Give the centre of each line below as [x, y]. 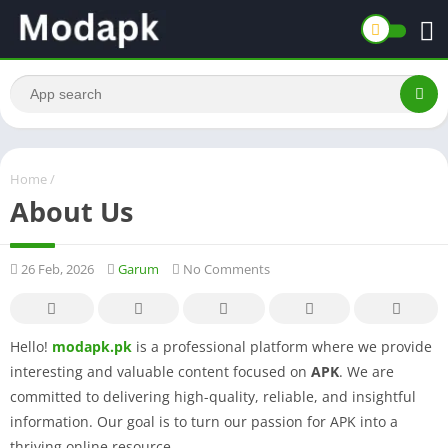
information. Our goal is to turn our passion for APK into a [204, 421]
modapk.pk [92, 346]
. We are [366, 371]
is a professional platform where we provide [284, 346]
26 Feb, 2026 [56, 268]
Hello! [31, 346]
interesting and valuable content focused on [160, 371]
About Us [71, 211]
